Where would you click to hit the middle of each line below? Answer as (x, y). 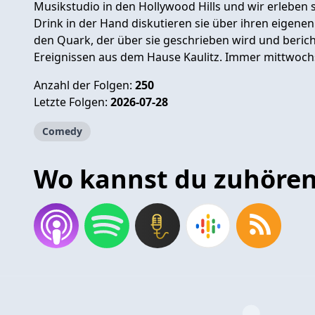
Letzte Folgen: (72, 102)
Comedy (62, 131)
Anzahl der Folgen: (84, 85)
